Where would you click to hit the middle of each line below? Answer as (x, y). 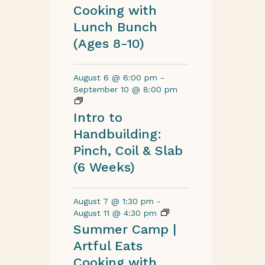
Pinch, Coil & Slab (128, 151)
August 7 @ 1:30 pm (113, 201)
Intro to (98, 117)
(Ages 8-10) (109, 43)
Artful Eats (108, 246)
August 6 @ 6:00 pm (115, 77)
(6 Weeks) (104, 167)
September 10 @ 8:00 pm (125, 89)
